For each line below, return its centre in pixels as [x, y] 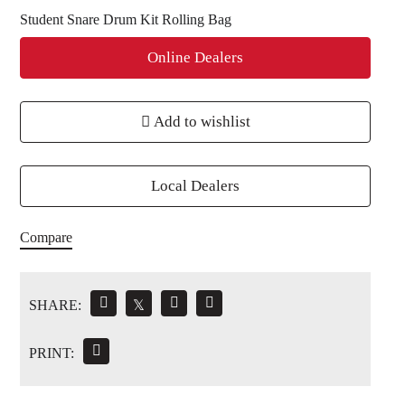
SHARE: [55, 305]
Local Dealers [195, 185]
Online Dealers [195, 57]
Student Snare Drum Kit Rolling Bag [126, 19]
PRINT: [52, 353]
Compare [46, 237]
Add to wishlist [200, 121]
